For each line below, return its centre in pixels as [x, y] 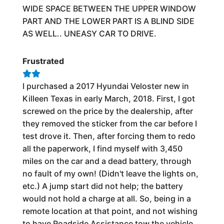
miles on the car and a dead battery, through [107, 161]
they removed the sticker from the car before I [109, 123]
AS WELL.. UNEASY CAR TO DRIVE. [89, 33]
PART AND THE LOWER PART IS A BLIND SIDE [108, 21]
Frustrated [43, 61]
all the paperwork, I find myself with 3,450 [102, 148]
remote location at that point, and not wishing [110, 211]
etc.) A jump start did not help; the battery [102, 186]
